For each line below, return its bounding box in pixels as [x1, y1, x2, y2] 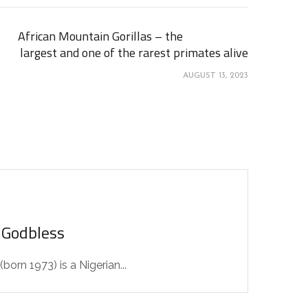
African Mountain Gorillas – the [18, 27, 183, 45]
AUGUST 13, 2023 [183, 71, 248, 80]
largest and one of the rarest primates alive [20, 43, 248, 62]
